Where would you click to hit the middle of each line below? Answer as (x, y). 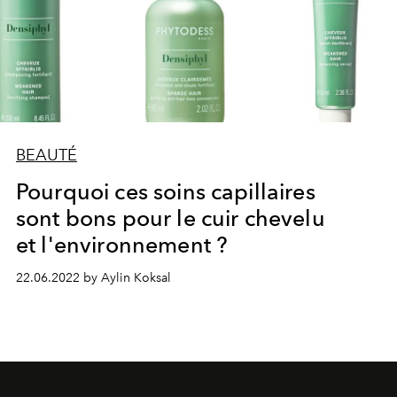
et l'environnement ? (122, 245)
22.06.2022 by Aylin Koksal (93, 278)
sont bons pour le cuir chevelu (170, 218)
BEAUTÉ (46, 156)
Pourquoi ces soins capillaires (165, 192)
